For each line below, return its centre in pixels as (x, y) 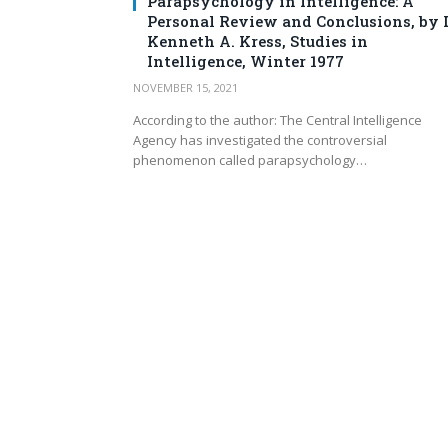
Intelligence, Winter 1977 (245, 61)
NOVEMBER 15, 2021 (185, 88)
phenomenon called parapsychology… (250, 160)
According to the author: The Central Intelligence (277, 120)
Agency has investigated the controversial (260, 140)
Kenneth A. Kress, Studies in (257, 41)
